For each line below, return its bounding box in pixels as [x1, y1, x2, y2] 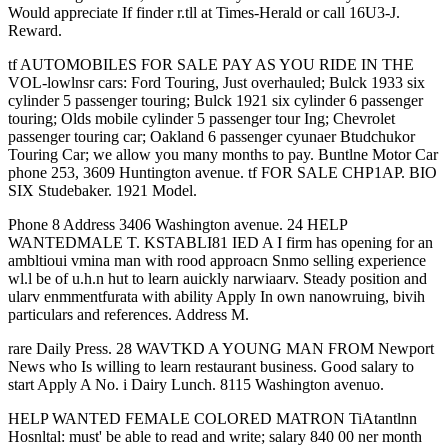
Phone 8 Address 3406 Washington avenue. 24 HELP [8, 216, 347, 233]
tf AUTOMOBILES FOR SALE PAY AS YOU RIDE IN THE [8, 56, 414, 73]
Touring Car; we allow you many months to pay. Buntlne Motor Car [8, 146, 438, 163]
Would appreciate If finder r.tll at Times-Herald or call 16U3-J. [8, 4, 400, 21]
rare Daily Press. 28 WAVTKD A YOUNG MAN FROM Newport [8, 340, 434, 357]
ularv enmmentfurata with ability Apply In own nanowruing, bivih [8, 288, 425, 305]
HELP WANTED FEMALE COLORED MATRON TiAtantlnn [8, 410, 417, 427]
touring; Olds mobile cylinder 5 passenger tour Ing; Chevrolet [8, 110, 395, 127]
